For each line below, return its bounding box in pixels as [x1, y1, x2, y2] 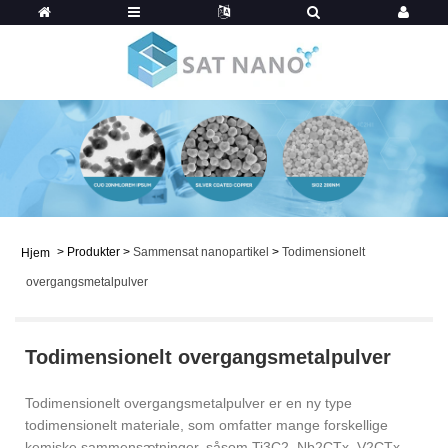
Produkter [67, 244, 120, 259]
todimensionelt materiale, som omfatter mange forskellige [25, 416, 388, 433]
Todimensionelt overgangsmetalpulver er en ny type [25, 394, 352, 411]
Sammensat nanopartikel [133, 244, 269, 259]
